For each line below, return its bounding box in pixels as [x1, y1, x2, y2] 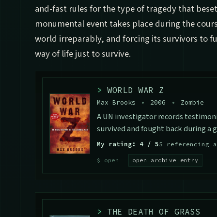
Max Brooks [96, 98, 139, 107]
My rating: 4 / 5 [96, 140, 159, 148]
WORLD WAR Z [102, 85, 164, 96]
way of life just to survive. [35, 47, 131, 61]
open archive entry [132, 157, 199, 164]
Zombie [177, 98, 204, 107]
